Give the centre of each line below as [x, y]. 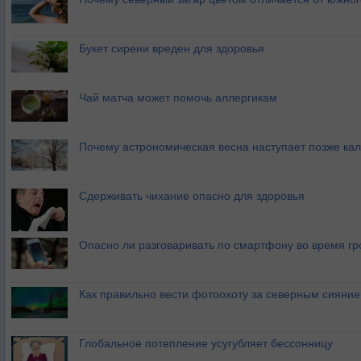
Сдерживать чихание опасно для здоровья [192, 196]
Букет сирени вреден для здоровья [172, 49]
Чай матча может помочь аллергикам [178, 98]
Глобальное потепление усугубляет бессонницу [206, 344]
